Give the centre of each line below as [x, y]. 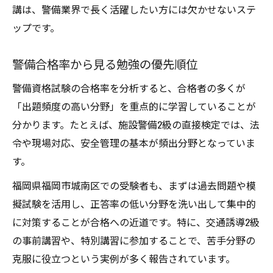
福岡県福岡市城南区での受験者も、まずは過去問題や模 [134, 185]
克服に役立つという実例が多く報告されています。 [124, 258]
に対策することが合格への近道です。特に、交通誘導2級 [136, 222]
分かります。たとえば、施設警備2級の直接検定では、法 [136, 124]
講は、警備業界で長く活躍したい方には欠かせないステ [134, 9]
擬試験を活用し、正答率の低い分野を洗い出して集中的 [134, 204]
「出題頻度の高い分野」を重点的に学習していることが [134, 106]
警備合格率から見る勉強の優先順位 [105, 64]
